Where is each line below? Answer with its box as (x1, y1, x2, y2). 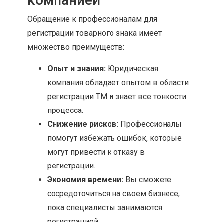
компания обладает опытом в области (47, 78, 189, 87)
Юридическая (106, 64, 158, 73)
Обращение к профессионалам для (27, 14, 157, 24)
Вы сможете (123, 175, 171, 184)
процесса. (47, 106, 83, 115)
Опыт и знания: (47, 64, 106, 73)
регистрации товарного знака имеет (27, 28, 162, 38)
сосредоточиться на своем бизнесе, (47, 189, 180, 198)
